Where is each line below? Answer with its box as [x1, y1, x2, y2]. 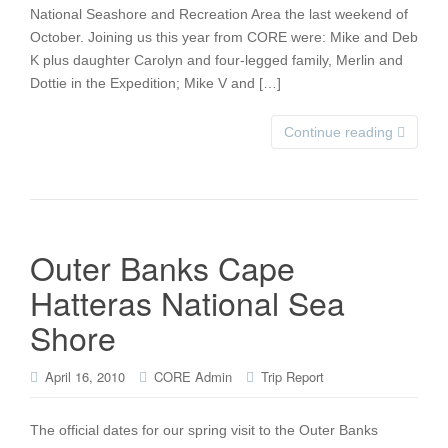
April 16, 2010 [45, 367, 125, 386]
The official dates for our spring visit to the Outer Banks [30, 422, 378, 438]
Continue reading [284, 124, 397, 140]
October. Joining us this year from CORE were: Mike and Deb [30, 29, 418, 45]
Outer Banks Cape [30, 244, 295, 290]
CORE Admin [154, 367, 232, 386]
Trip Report [261, 367, 324, 386]
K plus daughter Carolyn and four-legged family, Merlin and [30, 52, 403, 68]
